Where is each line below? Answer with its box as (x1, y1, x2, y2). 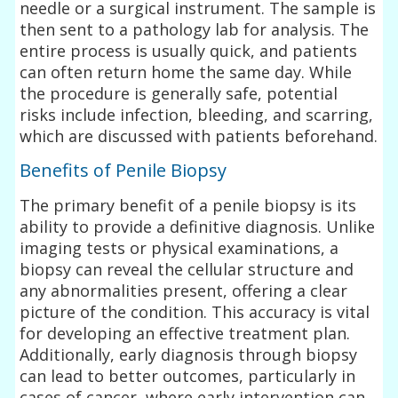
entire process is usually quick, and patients (20, 39, 358, 61)
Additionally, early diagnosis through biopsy (20, 343, 358, 365)
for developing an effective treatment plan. (20, 322, 351, 344)
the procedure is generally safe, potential (20, 82, 338, 104)
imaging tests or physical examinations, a (20, 236, 339, 259)
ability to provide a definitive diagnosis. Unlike (20, 215, 376, 237)
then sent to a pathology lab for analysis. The (20, 18, 370, 40)
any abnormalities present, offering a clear (20, 279, 348, 301)
